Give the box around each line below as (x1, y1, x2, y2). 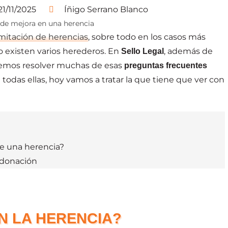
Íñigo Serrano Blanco (64, 5, 148, 14)
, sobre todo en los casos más (88, 32, 206, 42)
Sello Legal (121, 46, 164, 55)
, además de (164, 46, 213, 56)
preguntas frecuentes (124, 61, 207, 70)
